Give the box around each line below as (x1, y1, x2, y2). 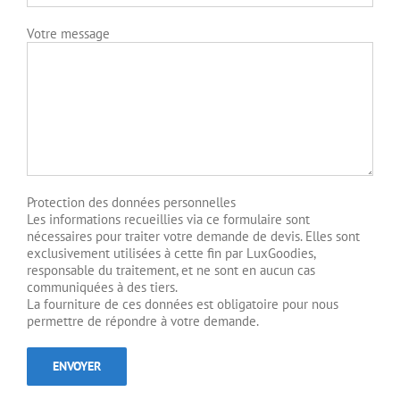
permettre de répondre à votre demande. (27, 312, 259, 329)
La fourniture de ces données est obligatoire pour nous (27, 295, 338, 312)
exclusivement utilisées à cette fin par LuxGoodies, (27, 244, 315, 262)
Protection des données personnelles (27, 193, 236, 211)
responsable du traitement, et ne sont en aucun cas (27, 261, 315, 279)
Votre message (27, 24, 110, 42)
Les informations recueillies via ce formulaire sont (27, 210, 310, 228)
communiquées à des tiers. (27, 278, 178, 296)
